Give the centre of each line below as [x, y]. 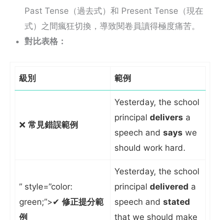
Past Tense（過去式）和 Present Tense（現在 [114, 11]
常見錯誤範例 [53, 125]
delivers [166, 118]
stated [177, 202]
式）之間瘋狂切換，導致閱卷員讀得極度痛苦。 [112, 26]
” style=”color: [46, 187]
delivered [169, 187]
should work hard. [150, 148]
